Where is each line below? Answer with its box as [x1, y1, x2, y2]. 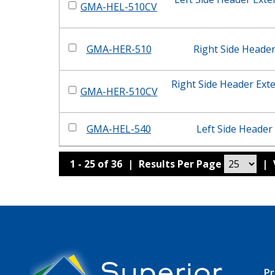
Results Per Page [139, 157, 225, 171]
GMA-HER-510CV [80, 85, 158, 98]
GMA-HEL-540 [87, 122, 151, 136]
